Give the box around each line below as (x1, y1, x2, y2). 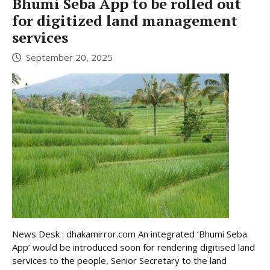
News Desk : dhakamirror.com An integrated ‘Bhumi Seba (12, 227, 247, 240)
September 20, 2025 (26, 51, 113, 63)
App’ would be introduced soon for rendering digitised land (12, 240, 255, 253)
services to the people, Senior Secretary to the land (12, 254, 227, 266)
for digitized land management (12, 11, 237, 31)
